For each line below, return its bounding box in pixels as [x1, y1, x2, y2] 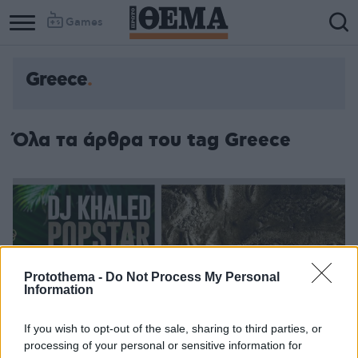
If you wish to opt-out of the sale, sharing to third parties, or [24, 322, 322, 335]
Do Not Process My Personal [105, 270, 280, 284]
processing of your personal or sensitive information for [24, 339, 302, 352]
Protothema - [24, 270, 105, 284]
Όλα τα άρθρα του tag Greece [13, 128, 291, 153]
